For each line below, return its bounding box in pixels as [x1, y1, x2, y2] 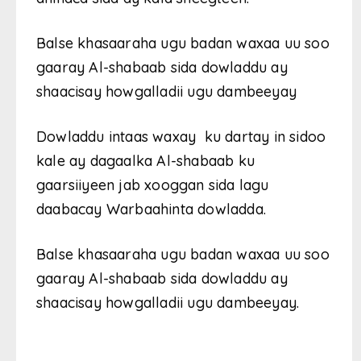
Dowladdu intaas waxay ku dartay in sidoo [36, 127, 326, 147]
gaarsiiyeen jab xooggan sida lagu [36, 176, 269, 195]
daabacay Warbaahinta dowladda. [36, 200, 266, 219]
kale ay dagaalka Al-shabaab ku [36, 151, 255, 171]
